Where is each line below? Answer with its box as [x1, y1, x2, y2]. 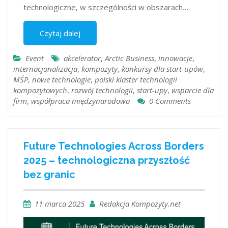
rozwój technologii [71, 84, 133, 95]
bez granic [23, 168, 75, 181]
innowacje [158, 52, 192, 63]
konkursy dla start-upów [122, 63, 203, 74]
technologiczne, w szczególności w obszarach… [23, 2, 188, 12]
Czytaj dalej [40, 27, 80, 38]
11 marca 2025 [35, 198, 84, 209]
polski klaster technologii [95, 74, 177, 84]
